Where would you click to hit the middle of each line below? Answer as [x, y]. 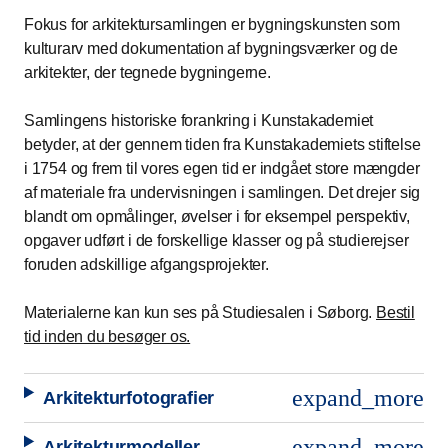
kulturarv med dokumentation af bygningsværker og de [211, 49]
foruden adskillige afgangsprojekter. [146, 265]
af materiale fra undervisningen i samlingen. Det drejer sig [222, 193]
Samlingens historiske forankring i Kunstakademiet [199, 121]
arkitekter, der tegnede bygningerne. [147, 73]
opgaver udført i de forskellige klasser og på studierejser [216, 241]
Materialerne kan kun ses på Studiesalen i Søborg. [200, 313]
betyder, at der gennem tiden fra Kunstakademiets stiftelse [222, 145]
